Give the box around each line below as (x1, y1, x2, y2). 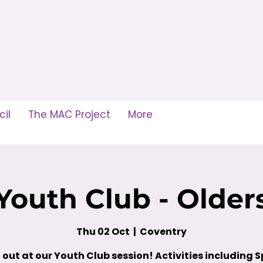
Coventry (140, 225, 187, 239)
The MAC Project (28, 107, 110, 122)
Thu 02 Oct (76, 225, 130, 239)
